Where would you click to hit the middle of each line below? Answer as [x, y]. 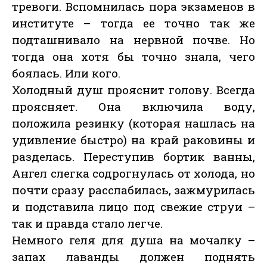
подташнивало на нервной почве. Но [133, 40]
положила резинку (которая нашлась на [133, 123]
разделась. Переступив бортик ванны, [133, 157]
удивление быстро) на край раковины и [133, 140]
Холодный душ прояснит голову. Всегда [133, 90]
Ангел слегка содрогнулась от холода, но [133, 173]
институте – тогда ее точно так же [133, 23]
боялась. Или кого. [66, 73]
